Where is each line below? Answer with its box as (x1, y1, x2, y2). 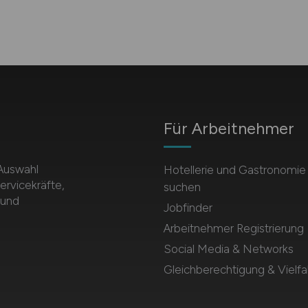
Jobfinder (163, 201, 212, 214)
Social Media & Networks (163, 242, 294, 256)
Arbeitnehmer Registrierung (163, 221, 304, 235)
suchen (163, 180, 201, 194)
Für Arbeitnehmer (163, 118, 294, 138)
